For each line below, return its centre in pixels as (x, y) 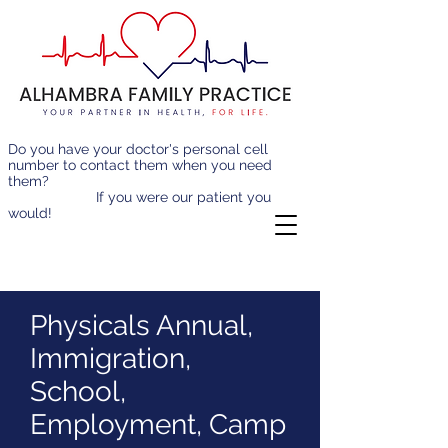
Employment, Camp (158, 424)
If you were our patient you (139, 197)
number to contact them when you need (140, 165)
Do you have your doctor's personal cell (138, 149)
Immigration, (110, 358)
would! (122, 213)
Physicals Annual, (141, 325)
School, (78, 391)
